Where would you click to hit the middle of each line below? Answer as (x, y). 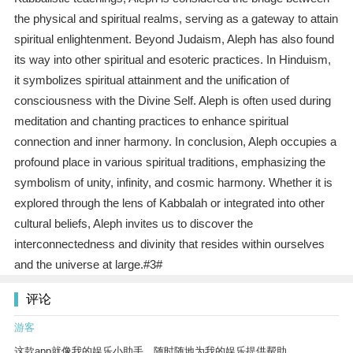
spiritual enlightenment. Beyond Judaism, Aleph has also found (174, 39)
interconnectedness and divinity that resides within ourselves (169, 244)
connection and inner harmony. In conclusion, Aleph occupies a (175, 142)
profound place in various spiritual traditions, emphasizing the (169, 162)
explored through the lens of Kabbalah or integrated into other (169, 203)
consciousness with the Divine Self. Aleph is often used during (172, 101)
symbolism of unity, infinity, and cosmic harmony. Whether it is (173, 183)
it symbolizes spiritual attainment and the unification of (151, 80)
